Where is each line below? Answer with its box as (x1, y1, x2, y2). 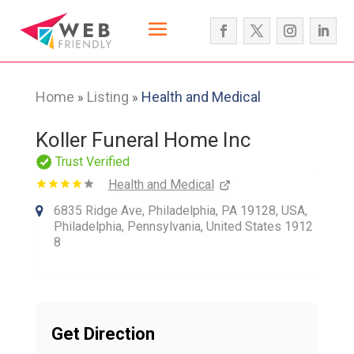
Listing (86, 88, 129, 105)
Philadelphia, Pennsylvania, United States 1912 (53, 218, 313, 234)
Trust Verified (55, 153, 130, 169)
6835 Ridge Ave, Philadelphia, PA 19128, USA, (53, 202, 307, 218)
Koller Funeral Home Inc (35, 127, 250, 152)
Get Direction (51, 323, 155, 344)
